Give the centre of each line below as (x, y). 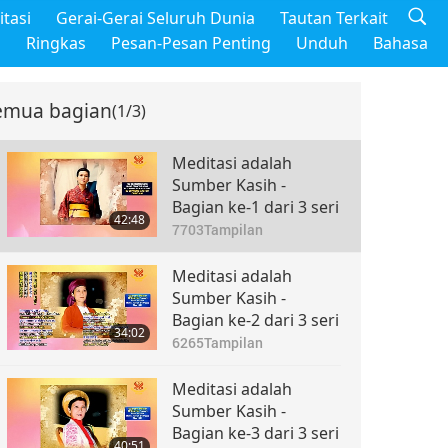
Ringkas (56, 42)
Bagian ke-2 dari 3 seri (255, 320)
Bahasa (400, 42)
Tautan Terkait (334, 18)
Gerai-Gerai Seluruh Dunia (155, 18)
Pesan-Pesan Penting (191, 42)
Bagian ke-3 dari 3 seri (255, 433)
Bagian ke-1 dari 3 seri (255, 207)
